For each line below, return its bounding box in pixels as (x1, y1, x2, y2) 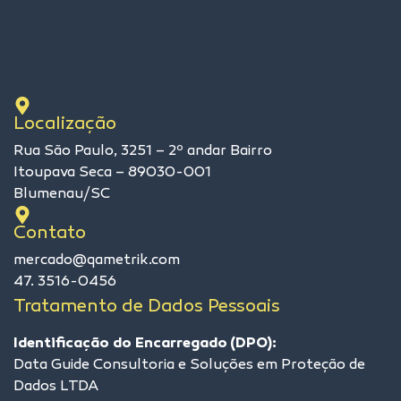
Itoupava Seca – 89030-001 (13, 165, 211, 183)
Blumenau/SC (13, 186, 110, 204)
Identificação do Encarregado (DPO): (13, 335, 277, 353)
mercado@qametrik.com (13, 252, 180, 270)
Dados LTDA (13, 378, 98, 396)
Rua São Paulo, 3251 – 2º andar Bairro (13, 143, 272, 161)
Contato (13, 223, 86, 245)
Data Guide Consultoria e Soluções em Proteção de (13, 356, 365, 374)
